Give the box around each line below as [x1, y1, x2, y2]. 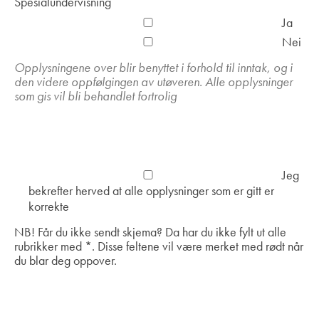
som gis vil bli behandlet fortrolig [14, 88, 177, 105]
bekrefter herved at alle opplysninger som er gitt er [28, 182, 274, 199]
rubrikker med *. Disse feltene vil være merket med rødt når [14, 238, 303, 255]
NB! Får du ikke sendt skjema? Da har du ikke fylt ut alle [14, 224, 286, 241]
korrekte [28, 198, 69, 215]
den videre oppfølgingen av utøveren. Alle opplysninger [14, 73, 293, 90]
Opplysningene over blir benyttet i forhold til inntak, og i [14, 59, 293, 76]
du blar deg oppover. [14, 252, 117, 269]
